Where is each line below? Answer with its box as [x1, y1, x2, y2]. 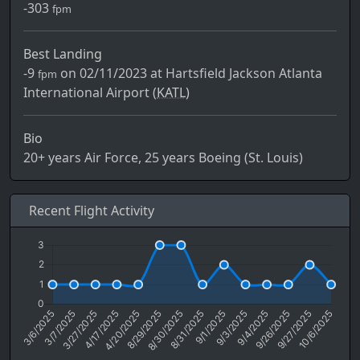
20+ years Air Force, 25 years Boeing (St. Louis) [23, 149, 303, 167]
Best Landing [23, 45, 102, 63]
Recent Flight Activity [26, 202, 155, 220]
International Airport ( [23, 84, 157, 102]
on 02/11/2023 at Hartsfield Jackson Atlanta [57, 64, 322, 83]
